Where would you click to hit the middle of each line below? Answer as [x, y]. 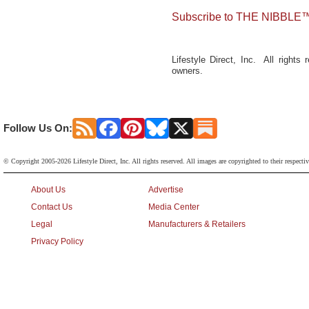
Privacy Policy [57, 241]
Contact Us [52, 207]
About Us [48, 190]
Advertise [166, 190]
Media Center [174, 207]
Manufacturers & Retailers [197, 224]
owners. [187, 71]
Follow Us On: [38, 128]
